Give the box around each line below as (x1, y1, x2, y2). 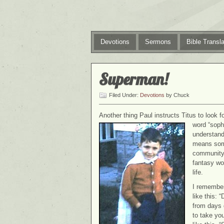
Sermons (145, 38, 171, 45)
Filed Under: (109, 92, 140, 98)
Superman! (99, 69, 168, 89)
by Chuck (164, 92, 189, 98)
